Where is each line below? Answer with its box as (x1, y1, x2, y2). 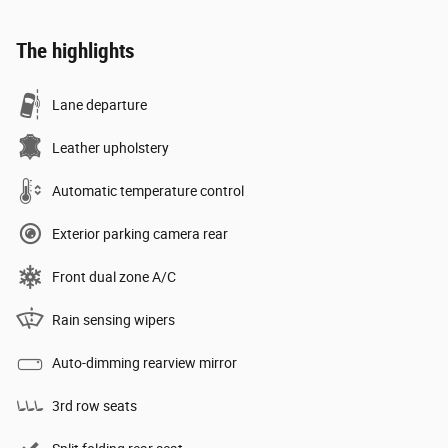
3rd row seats (52, 397, 137, 414)
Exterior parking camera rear (52, 225, 228, 242)
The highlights (16, 38, 135, 63)
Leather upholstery (52, 139, 169, 156)
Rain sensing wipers (52, 311, 175, 328)
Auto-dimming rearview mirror (52, 354, 237, 371)
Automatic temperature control (52, 182, 244, 199)
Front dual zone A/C (52, 268, 176, 285)
